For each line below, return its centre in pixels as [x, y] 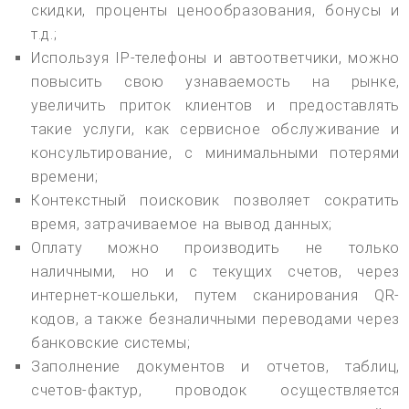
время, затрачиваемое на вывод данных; [182, 224]
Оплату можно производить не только [215, 247]
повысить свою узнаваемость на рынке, [215, 81]
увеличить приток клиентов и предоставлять [215, 105]
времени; [65, 176]
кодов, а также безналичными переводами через [215, 319]
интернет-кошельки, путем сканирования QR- [215, 295]
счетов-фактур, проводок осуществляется [215, 390]
